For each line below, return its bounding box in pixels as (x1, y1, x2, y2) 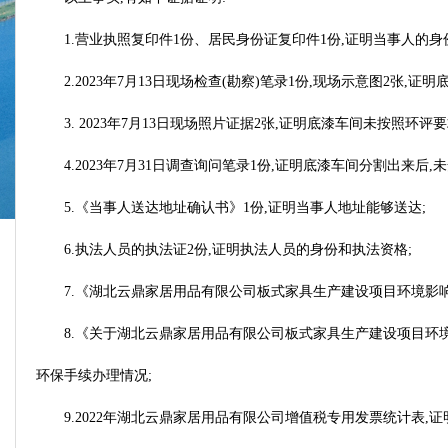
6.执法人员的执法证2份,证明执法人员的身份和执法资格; (64, 242, 412, 257)
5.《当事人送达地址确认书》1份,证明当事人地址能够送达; (64, 200, 426, 215)
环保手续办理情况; (36, 368, 152, 383)
